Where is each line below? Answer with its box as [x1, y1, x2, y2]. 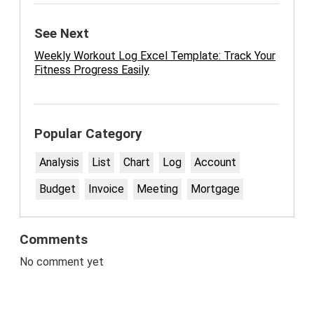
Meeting [137, 182, 178, 196]
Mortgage [191, 182, 240, 196]
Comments [20, 232, 88, 248]
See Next [34, 26, 89, 42]
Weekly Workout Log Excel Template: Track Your [34, 49, 275, 63]
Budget [39, 182, 76, 196]
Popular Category [34, 126, 142, 142]
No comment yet [20, 255, 104, 269]
